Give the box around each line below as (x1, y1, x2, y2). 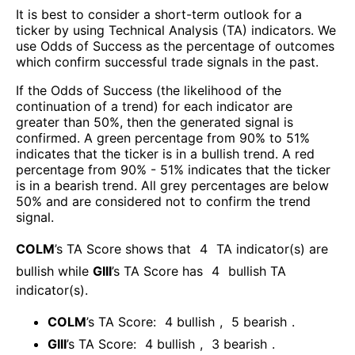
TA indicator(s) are (216, 241, 328, 258)
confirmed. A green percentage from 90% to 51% (16, 130, 310, 147)
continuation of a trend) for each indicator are (16, 98, 292, 115)
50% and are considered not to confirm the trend (16, 193, 311, 210)
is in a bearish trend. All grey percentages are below (16, 177, 329, 194)
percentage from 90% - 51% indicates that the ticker (16, 162, 330, 178)
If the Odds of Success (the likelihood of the (16, 82, 281, 99)
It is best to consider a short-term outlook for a (16, 6, 302, 23)
